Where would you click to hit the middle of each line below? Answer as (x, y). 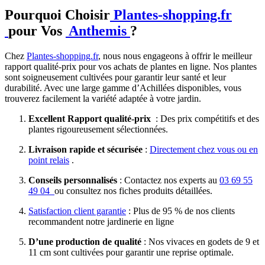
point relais (49, 160)
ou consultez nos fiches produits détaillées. (133, 190)
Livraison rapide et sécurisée (85, 149)
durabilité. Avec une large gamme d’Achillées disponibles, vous (123, 88)
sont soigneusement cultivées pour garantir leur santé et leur (115, 77)
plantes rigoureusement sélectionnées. (98, 129)
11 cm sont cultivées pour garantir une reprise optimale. (131, 252)
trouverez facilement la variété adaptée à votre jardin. (103, 98)
